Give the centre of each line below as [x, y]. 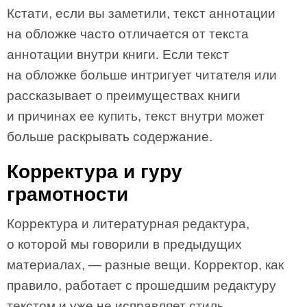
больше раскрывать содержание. [110, 137]
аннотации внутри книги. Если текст [118, 54]
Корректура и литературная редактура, [128, 224]
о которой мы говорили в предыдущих [124, 244]
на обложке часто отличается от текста [128, 34]
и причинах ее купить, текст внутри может [136, 116]
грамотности [67, 194]
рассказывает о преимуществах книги [124, 96]
